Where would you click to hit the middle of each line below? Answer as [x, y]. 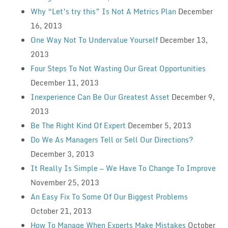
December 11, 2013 [64, 82]
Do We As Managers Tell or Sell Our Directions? [111, 139]
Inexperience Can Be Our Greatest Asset [100, 97]
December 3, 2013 [62, 154]
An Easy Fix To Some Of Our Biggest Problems [109, 196]
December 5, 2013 [159, 125]
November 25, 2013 [65, 182]
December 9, [193, 97]
